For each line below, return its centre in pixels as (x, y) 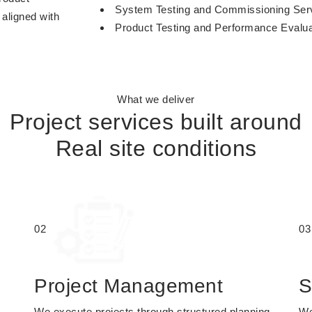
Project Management (128, 286)
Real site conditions (156, 148)
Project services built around (156, 122)
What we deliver (156, 99)
